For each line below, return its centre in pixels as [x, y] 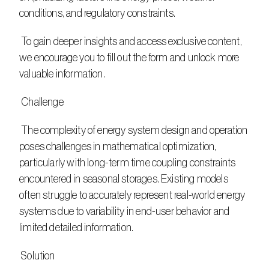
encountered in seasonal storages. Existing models [124, 179]
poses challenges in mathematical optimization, [118, 147]
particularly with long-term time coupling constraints [128, 163]
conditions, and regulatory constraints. [98, 13]
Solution [38, 256]
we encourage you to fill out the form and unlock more [129, 58]
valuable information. [62, 74]
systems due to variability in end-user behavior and [125, 211]
